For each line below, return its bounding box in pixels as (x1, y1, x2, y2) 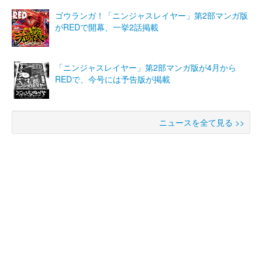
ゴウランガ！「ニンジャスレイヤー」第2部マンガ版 (55, 9, 248, 21)
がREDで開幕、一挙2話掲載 (55, 20, 158, 33)
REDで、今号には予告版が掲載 (55, 73, 170, 85)
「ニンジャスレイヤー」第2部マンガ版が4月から (55, 61, 236, 73)
